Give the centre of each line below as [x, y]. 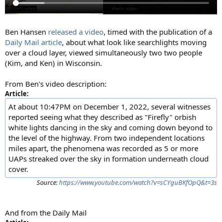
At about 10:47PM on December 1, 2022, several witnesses [110, 107]
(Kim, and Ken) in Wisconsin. [54, 63]
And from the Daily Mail [46, 213]
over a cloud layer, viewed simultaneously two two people [104, 53]
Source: [48, 183]
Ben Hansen [27, 32]
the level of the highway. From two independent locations [107, 138]
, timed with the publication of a [158, 32]
